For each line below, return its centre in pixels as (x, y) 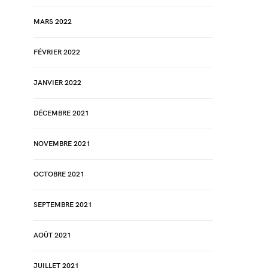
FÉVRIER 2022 (57, 52)
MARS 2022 (53, 22)
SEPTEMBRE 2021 (63, 205)
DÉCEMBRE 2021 (61, 113)
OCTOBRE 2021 (59, 174)
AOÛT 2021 (52, 235)
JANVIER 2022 (57, 83)
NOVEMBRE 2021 (62, 144)
